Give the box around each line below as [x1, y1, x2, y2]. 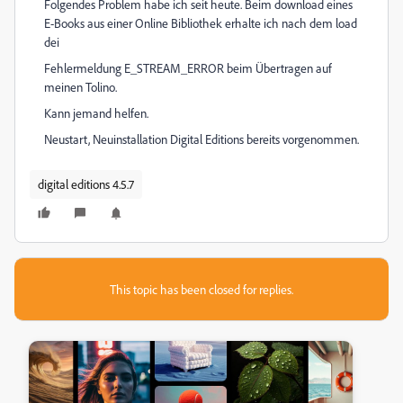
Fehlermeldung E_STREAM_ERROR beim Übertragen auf [44, 60, 332, 76]
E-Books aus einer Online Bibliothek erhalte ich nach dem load [44, 15, 357, 31]
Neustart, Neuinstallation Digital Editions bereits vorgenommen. [44, 131, 359, 147]
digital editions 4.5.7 [38, 176, 134, 192]
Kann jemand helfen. [44, 105, 148, 121]
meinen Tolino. [44, 79, 117, 94]
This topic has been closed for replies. [110, 282, 293, 297]
